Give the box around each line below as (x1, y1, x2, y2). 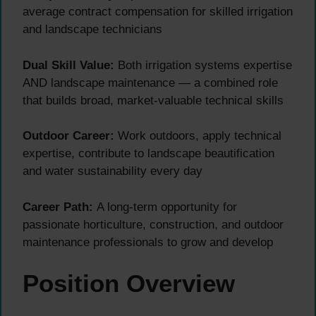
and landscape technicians (23, 23, 162, 37)
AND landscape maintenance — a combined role (23, 75, 278, 90)
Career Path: (23, 200, 93, 214)
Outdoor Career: (23, 129, 114, 143)
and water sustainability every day (23, 164, 202, 178)
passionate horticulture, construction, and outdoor (23, 217, 284, 231)
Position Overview (23, 269, 235, 298)
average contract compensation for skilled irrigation (23, 5, 293, 19)
